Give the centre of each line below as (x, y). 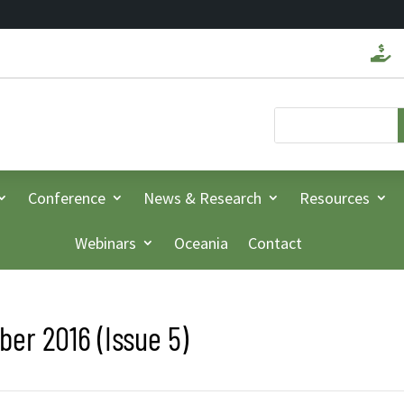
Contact (275, 243)
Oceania (201, 243)
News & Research (202, 198)
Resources (334, 198)
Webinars (106, 243)
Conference (66, 198)
